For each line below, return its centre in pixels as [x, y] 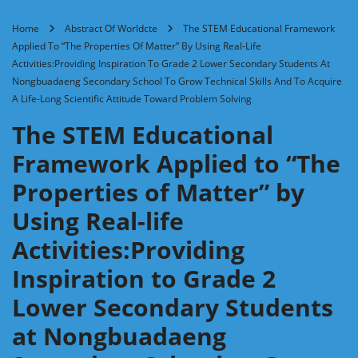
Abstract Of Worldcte [111, 28]
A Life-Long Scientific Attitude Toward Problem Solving [132, 98]
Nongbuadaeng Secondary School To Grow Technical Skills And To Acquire [177, 81]
